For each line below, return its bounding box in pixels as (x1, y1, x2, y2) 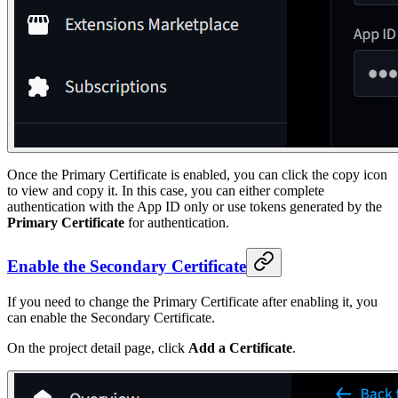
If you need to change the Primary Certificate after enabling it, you (7, 293, 378, 309)
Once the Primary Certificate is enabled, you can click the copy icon (7, 167, 387, 183)
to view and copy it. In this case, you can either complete (7, 183, 324, 199)
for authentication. (124, 215, 229, 231)
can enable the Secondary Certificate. (7, 309, 215, 325)
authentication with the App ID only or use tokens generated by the (7, 199, 382, 215)
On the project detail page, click (7, 339, 188, 355)
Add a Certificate (188, 339, 292, 355)
